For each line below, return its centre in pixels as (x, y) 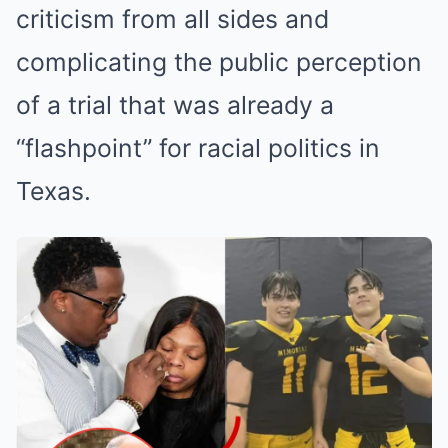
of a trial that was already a (175, 105)
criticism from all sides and (172, 19)
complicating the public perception (219, 62)
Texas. (53, 191)
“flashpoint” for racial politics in (198, 148)
